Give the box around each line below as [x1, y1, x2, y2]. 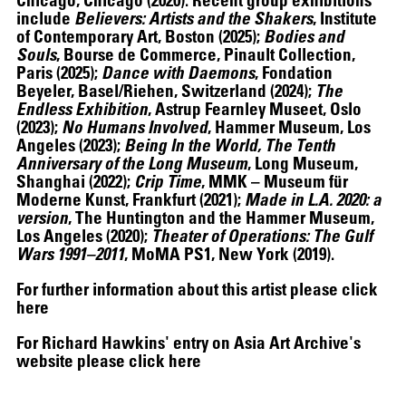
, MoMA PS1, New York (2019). [124, 242, 334, 264]
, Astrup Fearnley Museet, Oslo [148, 97, 362, 119]
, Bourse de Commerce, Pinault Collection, [56, 43, 355, 64]
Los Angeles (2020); [16, 224, 151, 246]
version [16, 206, 68, 227]
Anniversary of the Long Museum [16, 151, 247, 173]
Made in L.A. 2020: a [245, 188, 382, 209]
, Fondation [255, 61, 333, 82]
